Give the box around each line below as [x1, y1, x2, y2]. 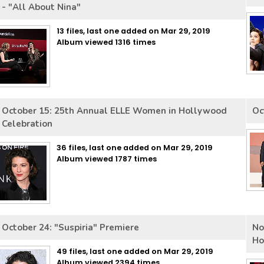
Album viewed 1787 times [57, 154, 157, 164]
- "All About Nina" [2, 1, 81, 13]
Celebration [2, 118, 52, 130]
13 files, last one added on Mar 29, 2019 [57, 26, 210, 36]
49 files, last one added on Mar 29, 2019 [57, 246, 213, 256]
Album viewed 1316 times [57, 37, 156, 47]
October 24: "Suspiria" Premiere [2, 222, 139, 233]
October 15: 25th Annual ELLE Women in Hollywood [2, 105, 227, 117]
